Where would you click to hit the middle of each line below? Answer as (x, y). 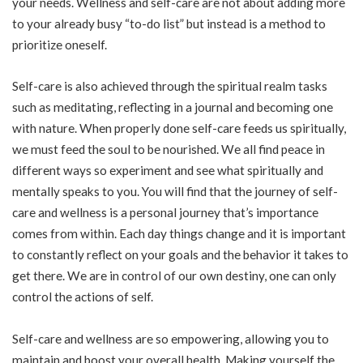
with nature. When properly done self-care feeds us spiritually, (179, 128)
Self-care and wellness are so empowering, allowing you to (171, 338)
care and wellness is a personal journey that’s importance (165, 213)
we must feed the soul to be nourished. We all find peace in (169, 149)
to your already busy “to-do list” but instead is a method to (169, 23)
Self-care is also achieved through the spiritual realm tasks (170, 86)
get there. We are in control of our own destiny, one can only (174, 276)
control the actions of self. (83, 297)
